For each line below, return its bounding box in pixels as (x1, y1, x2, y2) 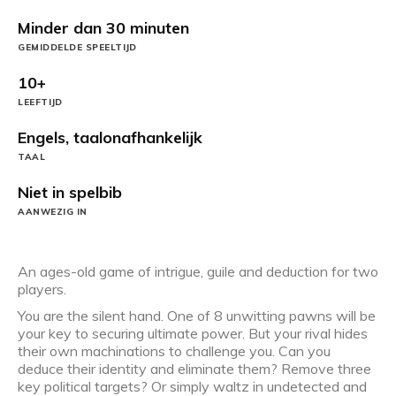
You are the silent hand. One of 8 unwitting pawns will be (18, 307, 376, 325)
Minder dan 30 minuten (18, 17, 189, 38)
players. (18, 279, 66, 298)
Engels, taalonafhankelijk (18, 126, 202, 148)
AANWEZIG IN (18, 205, 88, 217)
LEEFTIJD (18, 95, 63, 108)
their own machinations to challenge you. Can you (18, 342, 331, 361)
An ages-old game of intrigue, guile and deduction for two (18, 262, 378, 280)
